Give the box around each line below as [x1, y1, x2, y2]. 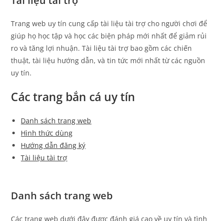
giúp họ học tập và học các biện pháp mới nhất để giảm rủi [11, 31, 207, 40]
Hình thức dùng [21, 128, 73, 138]
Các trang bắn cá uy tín [11, 88, 136, 105]
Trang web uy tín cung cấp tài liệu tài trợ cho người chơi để [11, 18, 208, 28]
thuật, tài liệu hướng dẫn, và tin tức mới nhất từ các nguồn [11, 55, 206, 65]
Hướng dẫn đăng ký [21, 140, 86, 150]
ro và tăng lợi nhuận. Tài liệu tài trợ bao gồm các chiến [11, 43, 192, 53]
